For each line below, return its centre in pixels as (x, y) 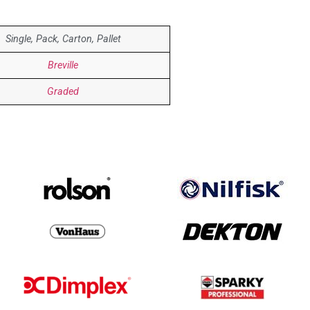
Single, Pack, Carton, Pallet (63, 39)
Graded (63, 92)
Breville (63, 66)
